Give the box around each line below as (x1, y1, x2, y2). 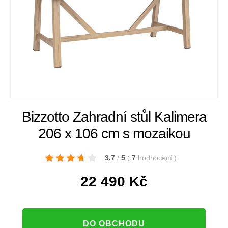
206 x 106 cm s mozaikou (38, 126, 190, 142)
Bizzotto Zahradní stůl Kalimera (21, 109, 207, 125)
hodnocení (138, 154, 174, 162)
